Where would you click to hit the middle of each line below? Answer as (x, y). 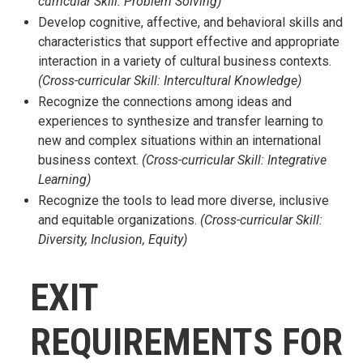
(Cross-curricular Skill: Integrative (234, 160)
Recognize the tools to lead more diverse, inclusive (184, 201)
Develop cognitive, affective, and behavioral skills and (190, 22)
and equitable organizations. (119, 220)
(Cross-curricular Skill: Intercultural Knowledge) (170, 81)
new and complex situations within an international (179, 141)
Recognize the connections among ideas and (165, 102)
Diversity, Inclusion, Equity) (113, 239)
